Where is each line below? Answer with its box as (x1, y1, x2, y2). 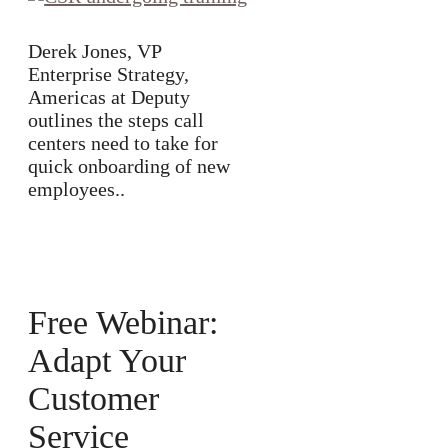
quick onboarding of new (28, 155, 230, 177)
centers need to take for (28, 132, 218, 154)
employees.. (28, 178, 125, 200)
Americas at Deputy (28, 86, 190, 108)
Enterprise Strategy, (28, 63, 189, 85)
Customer (28, 380, 159, 418)
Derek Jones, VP (28, 40, 161, 62)
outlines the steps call (28, 109, 204, 131)
